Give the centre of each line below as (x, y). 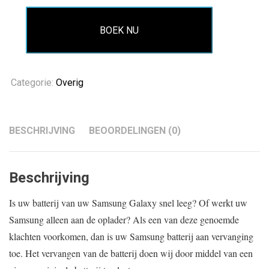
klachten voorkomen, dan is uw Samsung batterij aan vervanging (131, 237)
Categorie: (33, 83)
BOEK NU (119, 30)
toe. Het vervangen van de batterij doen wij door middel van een (131, 253)
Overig (70, 83)
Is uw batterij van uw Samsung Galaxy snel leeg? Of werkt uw (128, 203)
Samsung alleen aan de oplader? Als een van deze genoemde (124, 220)
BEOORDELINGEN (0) (135, 131)
